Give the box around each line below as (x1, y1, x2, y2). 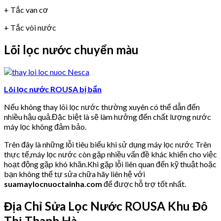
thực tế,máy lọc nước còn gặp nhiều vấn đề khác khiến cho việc (4, 149, 217, 159)
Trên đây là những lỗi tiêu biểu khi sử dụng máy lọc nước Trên (4, 139, 211, 149)
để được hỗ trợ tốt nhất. (102, 179, 186, 188)
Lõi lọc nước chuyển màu (4, 42, 139, 57)
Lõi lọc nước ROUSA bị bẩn (4, 84, 102, 94)
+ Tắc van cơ (4, 5, 48, 15)
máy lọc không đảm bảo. (4, 121, 86, 131)
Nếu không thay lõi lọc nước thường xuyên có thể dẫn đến (4, 102, 200, 111)
